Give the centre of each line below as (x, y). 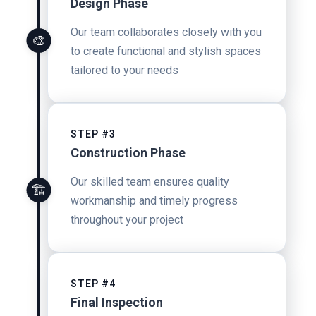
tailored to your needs (124, 70)
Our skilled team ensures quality (150, 182)
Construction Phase (128, 153)
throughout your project (127, 220)
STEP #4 (93, 284)
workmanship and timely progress (154, 201)
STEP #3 (93, 134)
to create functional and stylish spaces (166, 51)
